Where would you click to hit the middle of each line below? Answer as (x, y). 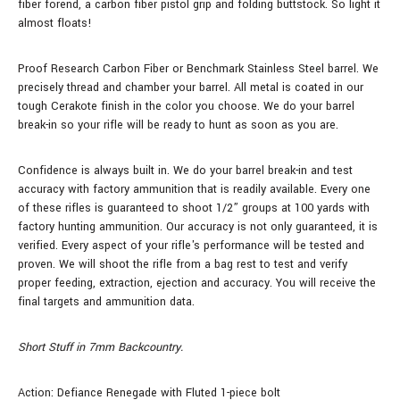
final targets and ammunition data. (106, 301)
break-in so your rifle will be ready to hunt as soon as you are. (178, 125)
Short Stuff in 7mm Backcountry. (102, 347)
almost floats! (55, 23)
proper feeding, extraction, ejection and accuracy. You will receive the (197, 283)
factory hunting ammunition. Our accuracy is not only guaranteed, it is (198, 226)
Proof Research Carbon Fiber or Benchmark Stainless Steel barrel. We (198, 68)
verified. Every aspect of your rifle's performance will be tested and (191, 245)
